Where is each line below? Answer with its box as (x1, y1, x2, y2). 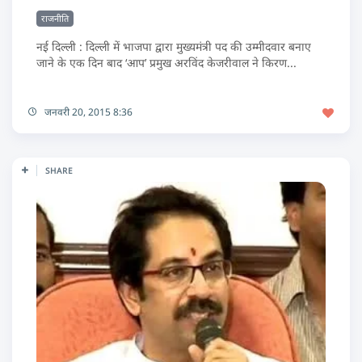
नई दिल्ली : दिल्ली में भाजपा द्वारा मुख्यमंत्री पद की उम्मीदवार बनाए (36, 39, 311, 55)
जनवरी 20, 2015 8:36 (44, 105, 133, 120)
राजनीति (41, 12, 69, 25)
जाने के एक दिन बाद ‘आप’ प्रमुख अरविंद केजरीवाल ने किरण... (36, 55, 297, 71)
